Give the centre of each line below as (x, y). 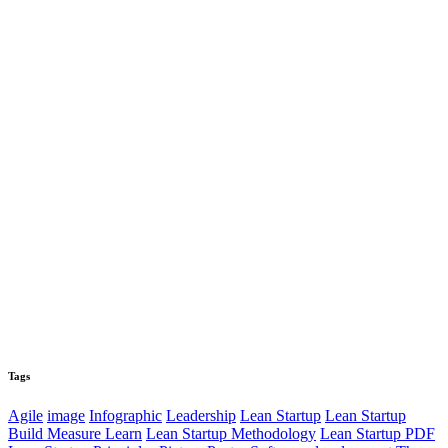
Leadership (201, 416)
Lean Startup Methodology (231, 434)
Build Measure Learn (75, 434)
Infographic (125, 416)
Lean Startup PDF (377, 434)
